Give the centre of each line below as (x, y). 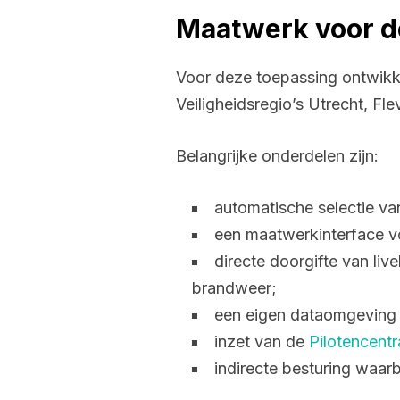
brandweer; (234, 287)
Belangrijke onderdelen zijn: (277, 155)
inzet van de (262, 341)
